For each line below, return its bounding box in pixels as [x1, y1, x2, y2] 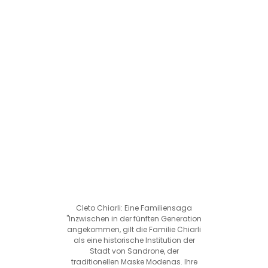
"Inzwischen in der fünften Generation [66, 213, 202, 224]
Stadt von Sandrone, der [89, 245, 179, 256]
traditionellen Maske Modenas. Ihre [71, 256, 197, 267]
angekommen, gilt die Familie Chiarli [67, 224, 201, 234]
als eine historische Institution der [73, 234, 195, 245]
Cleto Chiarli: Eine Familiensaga [76, 202, 192, 213]
